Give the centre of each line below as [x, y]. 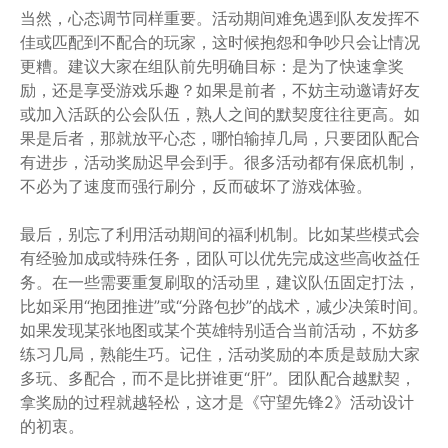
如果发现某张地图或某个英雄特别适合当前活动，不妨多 [220, 330]
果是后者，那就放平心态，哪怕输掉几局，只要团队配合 [220, 138]
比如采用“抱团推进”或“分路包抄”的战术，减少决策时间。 [224, 306]
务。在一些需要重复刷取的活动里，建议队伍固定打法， [220, 282]
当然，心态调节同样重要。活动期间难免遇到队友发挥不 [220, 18]
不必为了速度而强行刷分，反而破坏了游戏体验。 [196, 186]
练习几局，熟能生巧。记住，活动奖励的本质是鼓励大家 [220, 354]
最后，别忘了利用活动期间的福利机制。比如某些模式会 [220, 234]
